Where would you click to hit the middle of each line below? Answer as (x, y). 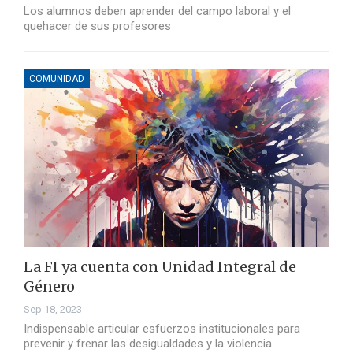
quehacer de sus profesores (97, 26)
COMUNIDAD (57, 79)
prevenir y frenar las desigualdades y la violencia (148, 344)
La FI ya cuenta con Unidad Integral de (160, 267)
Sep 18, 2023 (53, 310)
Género (49, 287)
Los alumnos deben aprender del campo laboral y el (157, 11)
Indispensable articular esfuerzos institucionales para (162, 329)
